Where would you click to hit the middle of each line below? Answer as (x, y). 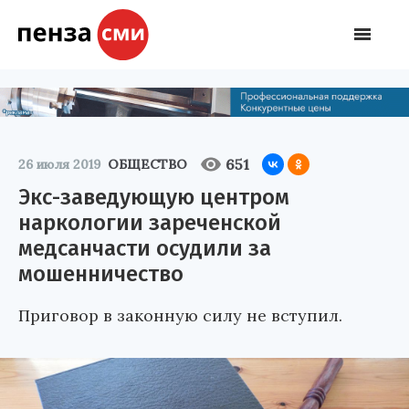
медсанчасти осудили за (145, 248)
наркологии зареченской (150, 222)
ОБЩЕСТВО (147, 164)
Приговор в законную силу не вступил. (180, 315)
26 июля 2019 (59, 164)
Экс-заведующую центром (154, 197)
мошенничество (101, 273)
